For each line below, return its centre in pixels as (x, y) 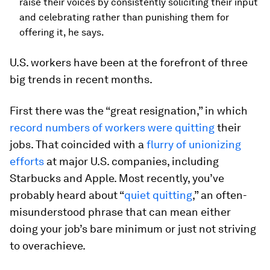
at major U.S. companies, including (131, 161)
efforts (27, 161)
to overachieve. (48, 246)
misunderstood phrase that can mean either (120, 212)
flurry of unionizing (194, 144)
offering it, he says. (62, 32)
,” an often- (220, 195)
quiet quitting (158, 195)
